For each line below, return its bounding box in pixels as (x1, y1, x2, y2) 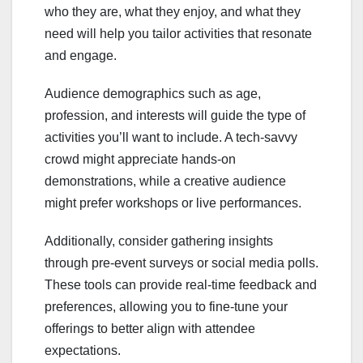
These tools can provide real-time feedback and (45, 277, 317, 292)
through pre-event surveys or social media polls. (45, 255, 318, 270)
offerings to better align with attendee (45, 321, 255, 335)
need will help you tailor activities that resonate (45, 26, 312, 41)
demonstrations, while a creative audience (45, 173, 286, 188)
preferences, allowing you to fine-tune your (45, 299, 288, 314)
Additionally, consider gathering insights (45, 233, 273, 248)
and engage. (45, 48, 117, 62)
